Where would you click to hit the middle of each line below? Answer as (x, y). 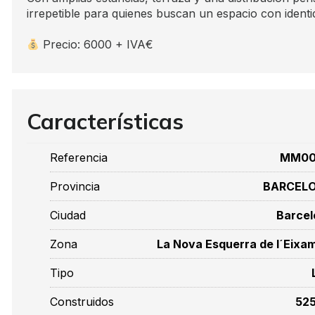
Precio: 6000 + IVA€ (97, 44)
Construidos (82, 302)
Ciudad (68, 215)
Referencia (79, 157)
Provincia (75, 186)
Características (105, 121)
